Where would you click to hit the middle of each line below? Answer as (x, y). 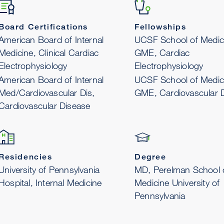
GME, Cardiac (162, 52)
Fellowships (160, 27)
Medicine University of (177, 182)
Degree (150, 157)
